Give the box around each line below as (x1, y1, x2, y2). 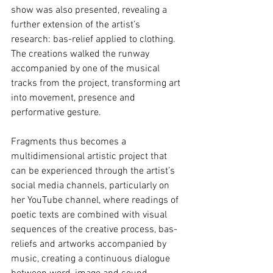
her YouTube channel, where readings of (11, 194, 181, 207)
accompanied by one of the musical (11, 63, 162, 76)
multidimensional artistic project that (11, 151, 169, 163)
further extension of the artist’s (11, 19, 143, 32)
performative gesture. (11, 107, 101, 119)
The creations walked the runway (11, 48, 152, 61)
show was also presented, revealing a (11, 4, 169, 17)
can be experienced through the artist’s (11, 165, 177, 178)
